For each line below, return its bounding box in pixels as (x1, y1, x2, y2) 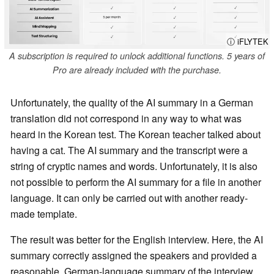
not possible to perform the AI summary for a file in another (10, 174, 261, 189)
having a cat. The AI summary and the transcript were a (10, 143, 248, 157)
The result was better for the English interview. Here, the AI (10, 232, 263, 246)
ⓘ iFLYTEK (227, 35, 268, 47)
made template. (10, 206, 77, 221)
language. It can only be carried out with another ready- (10, 190, 248, 205)
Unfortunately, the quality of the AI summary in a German (10, 95, 253, 109)
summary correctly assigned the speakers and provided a (10, 248, 257, 262)
